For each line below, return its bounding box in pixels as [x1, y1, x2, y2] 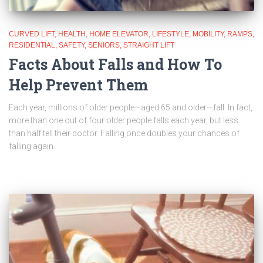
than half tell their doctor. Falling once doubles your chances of [9, 128, 240, 138]
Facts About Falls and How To [9, 54, 222, 74]
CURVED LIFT [9, 29, 55, 38]
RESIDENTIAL [9, 41, 55, 49]
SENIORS [88, 41, 120, 49]
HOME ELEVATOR [89, 29, 149, 38]
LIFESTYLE [152, 29, 189, 38]
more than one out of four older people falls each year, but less [9, 115, 238, 125]
